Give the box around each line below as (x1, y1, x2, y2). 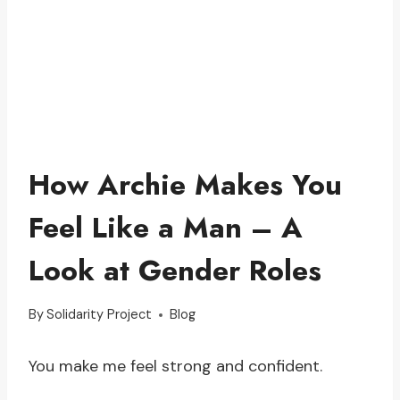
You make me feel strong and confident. (29, 355, 322, 378)
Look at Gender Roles (29, 249, 321, 291)
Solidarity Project (46, 306, 153, 323)
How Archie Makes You (29, 163, 342, 205)
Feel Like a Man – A (29, 206, 303, 248)
